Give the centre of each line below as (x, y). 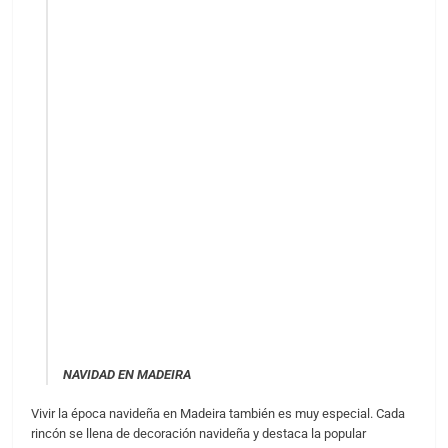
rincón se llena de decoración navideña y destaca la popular (198, 434)
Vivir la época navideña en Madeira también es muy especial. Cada (217, 414)
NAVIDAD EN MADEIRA (126, 374)
